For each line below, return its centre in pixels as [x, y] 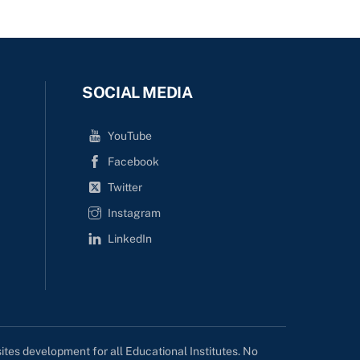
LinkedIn [130, 238]
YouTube [130, 135]
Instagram [135, 213]
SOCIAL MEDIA [137, 92]
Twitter [125, 187]
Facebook [134, 161]
